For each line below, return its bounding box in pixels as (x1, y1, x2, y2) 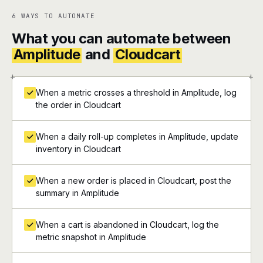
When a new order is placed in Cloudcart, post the (36, 176, 231, 186)
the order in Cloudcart (36, 100, 121, 110)
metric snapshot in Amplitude (36, 232, 146, 242)
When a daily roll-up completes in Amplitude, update (36, 131, 238, 141)
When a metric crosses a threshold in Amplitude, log (36, 87, 237, 97)
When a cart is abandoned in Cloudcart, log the (36, 220, 219, 230)
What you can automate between (12, 30, 231, 47)
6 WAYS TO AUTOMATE (12, 12, 95, 20)
